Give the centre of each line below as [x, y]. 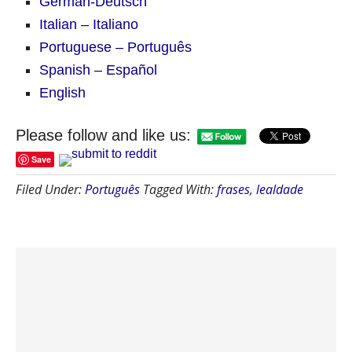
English [62, 92]
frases [233, 189]
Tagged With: [180, 189]
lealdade [280, 189]
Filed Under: [50, 189]
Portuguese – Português [115, 47]
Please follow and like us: [103, 135]
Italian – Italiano [89, 24]
